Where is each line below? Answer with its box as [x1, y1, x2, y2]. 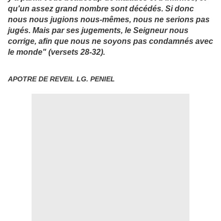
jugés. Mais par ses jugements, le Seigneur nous [8, 25, 188, 35]
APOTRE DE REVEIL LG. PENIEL [8, 74, 115, 83]
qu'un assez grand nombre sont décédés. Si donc [8, 3, 194, 13]
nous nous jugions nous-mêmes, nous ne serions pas [8, 14, 210, 24]
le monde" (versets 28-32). [8, 47, 105, 56]
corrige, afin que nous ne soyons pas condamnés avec [8, 36, 213, 45]
